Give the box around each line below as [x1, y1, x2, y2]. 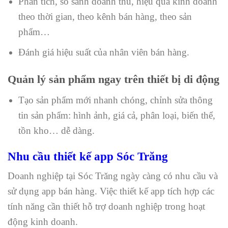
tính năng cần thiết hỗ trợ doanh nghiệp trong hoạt [8, 201, 205, 212]
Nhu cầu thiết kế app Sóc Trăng [8, 149, 168, 163]
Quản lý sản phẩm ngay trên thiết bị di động [8, 73, 219, 85]
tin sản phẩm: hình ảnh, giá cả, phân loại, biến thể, [18, 109, 215, 121]
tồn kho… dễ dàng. [18, 125, 95, 136]
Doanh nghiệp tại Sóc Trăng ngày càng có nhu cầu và [8, 170, 218, 182]
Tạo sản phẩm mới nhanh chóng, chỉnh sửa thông [18, 94, 213, 105]
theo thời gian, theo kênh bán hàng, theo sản [18, 11, 192, 22]
